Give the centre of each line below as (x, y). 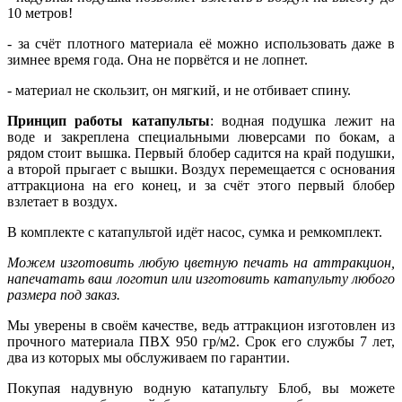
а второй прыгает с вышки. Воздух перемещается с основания (201, 169)
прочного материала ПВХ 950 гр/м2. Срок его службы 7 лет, (201, 341)
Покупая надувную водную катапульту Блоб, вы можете (201, 388)
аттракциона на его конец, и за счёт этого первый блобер (201, 185)
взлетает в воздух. (62, 201)
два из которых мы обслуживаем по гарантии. (149, 357)
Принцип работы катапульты (109, 120)
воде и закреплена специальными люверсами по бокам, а (201, 136)
